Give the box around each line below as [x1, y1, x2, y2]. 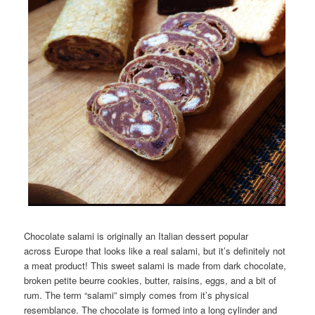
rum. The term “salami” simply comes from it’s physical [24, 288, 250, 302]
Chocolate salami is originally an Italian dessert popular [24, 229, 249, 243]
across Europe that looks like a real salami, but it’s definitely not [24, 244, 286, 258]
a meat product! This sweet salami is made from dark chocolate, [24, 259, 287, 273]
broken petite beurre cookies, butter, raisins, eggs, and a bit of [24, 274, 277, 288]
